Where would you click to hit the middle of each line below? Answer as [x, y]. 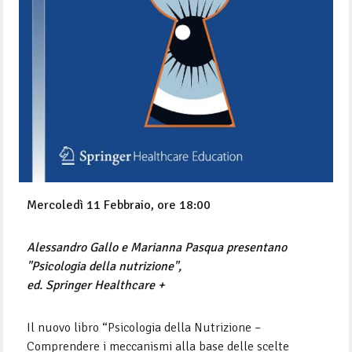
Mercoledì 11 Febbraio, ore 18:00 [119, 205]
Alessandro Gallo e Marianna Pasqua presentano [157, 247]
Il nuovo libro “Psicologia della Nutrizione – [144, 327]
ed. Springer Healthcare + [96, 285]
